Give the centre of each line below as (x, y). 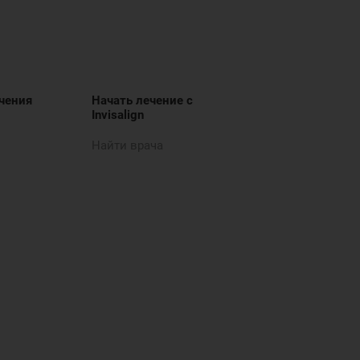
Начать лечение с (142, 100)
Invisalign (117, 115)
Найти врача (127, 145)
